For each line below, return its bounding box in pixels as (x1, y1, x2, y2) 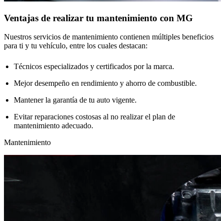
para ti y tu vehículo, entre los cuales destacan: (4, 41, 147, 50)
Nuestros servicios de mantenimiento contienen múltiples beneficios (4, 33, 214, 41)
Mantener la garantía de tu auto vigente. (14, 96, 137, 105)
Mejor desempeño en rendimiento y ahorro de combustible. (14, 79, 197, 88)
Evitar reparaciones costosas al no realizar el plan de (14, 112, 175, 121)
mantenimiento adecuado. (14, 121, 93, 130)
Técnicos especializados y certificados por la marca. (14, 62, 174, 71)
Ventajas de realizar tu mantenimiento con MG (4, 12, 193, 23)
